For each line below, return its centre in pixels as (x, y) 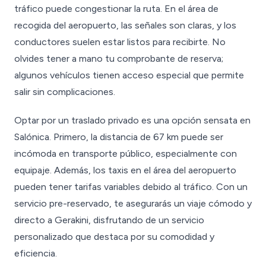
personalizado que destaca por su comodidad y (114, 237)
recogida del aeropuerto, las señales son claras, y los (125, 25)
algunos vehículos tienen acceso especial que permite (129, 75)
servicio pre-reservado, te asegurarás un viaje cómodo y (133, 203)
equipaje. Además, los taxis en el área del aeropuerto (125, 170)
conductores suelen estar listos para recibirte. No (120, 42)
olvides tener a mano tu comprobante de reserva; (119, 58)
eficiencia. (36, 253)
